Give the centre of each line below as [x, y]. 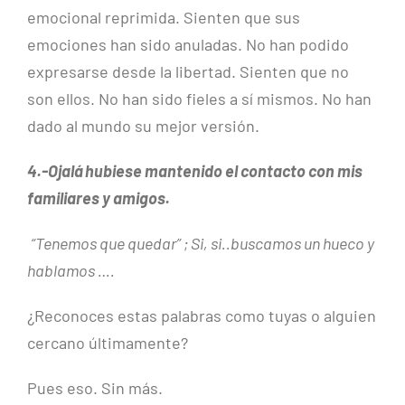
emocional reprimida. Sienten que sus [164, 18]
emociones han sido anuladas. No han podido [188, 45]
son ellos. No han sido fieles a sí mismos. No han [199, 99]
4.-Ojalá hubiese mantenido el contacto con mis [195, 171]
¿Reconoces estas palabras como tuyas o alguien [202, 316]
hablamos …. [71, 271]
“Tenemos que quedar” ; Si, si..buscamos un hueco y [202, 244]
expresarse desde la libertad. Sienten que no [188, 72]
